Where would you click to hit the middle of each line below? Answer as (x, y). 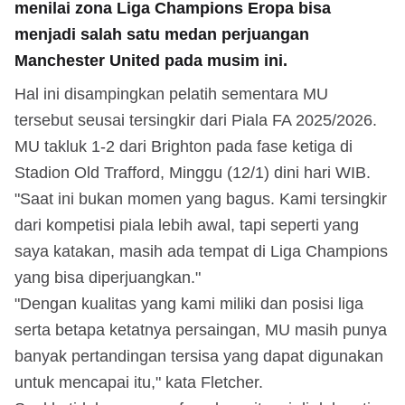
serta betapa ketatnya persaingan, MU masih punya (201, 330)
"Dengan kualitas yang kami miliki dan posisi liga (189, 303)
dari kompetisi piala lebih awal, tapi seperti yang (187, 225)
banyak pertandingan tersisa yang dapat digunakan (199, 356)
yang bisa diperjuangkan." (108, 277)
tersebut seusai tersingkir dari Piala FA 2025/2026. (196, 120)
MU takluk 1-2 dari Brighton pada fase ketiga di (184, 146)
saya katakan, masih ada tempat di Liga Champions (201, 251)
